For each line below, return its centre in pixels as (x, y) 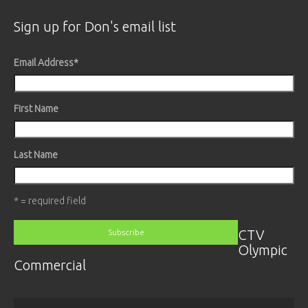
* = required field (50, 200)
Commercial (50, 265)
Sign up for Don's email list (95, 26)
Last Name (36, 154)
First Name (36, 108)
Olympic (263, 250)
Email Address (44, 62)
